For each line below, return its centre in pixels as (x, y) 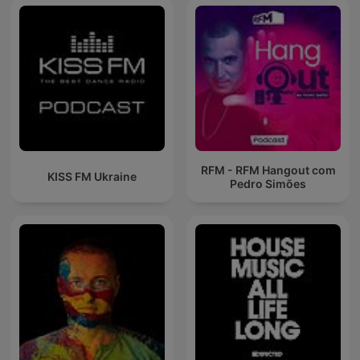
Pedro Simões (268, 183)
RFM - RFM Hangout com (268, 170)
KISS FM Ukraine (92, 177)
